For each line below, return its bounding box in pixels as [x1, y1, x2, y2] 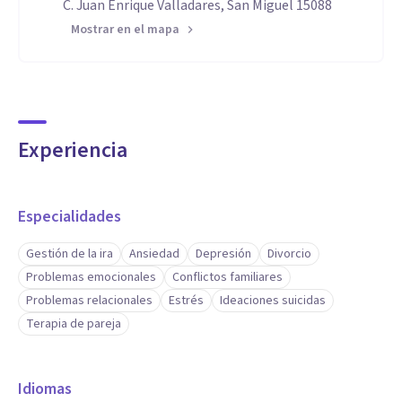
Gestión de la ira [26, 245, 113, 263]
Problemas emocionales [26, 268, 156, 286]
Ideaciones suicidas [220, 292, 326, 310]
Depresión [196, 245, 251, 263]
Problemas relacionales [26, 292, 153, 310]
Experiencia [18, 135, 127, 166]
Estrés [169, 292, 204, 310]
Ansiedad [129, 245, 179, 263]
